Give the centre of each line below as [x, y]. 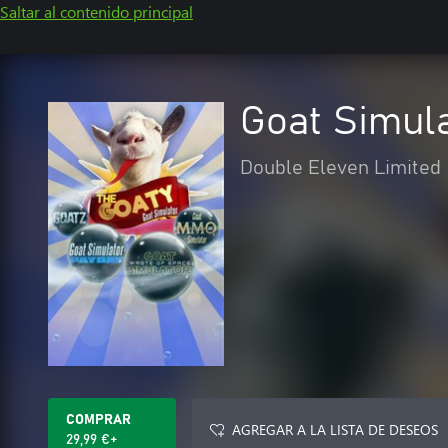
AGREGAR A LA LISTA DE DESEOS [335, 429]
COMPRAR [98, 420]
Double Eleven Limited [340, 168]
